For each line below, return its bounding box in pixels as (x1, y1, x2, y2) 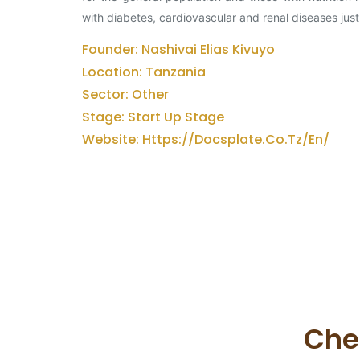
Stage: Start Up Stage (82, 108, 224, 126)
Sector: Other (82, 85, 169, 104)
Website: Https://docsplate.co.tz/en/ (82, 130, 329, 149)
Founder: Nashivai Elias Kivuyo (82, 40, 275, 59)
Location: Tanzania (82, 63, 206, 81)
